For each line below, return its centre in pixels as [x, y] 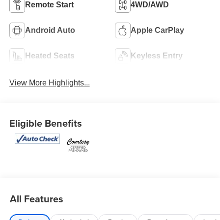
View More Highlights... [49, 83]
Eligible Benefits [45, 123]
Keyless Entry [157, 56]
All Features [37, 199]
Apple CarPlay [157, 30]
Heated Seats [50, 56]
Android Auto [50, 30]
